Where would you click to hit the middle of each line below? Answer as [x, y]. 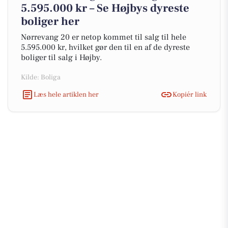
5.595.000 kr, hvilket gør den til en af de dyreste [105, 47]
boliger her [50, 21]
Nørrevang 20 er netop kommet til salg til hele [104, 37]
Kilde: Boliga [41, 77]
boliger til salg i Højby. [61, 58]
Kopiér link [190, 94]
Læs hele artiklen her [66, 94]
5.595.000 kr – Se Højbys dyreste [105, 8]
